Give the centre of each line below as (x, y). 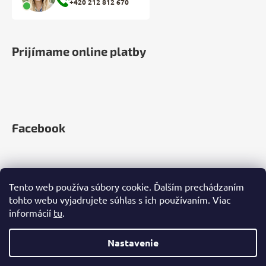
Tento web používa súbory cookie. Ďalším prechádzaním (126, 186)
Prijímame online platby (79, 51)
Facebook (39, 127)
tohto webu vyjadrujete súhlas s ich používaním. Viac (120, 199)
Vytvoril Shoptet (141, 256)
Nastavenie (133, 243)
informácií (31, 213)
